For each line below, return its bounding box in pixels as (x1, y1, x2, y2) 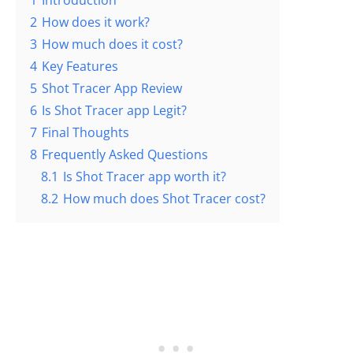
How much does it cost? (42, 35, 183, 54)
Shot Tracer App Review (42, 80, 182, 98)
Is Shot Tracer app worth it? (63, 168, 226, 186)
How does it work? (42, 13, 150, 32)
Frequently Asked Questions (42, 146, 208, 164)
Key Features (42, 58, 118, 76)
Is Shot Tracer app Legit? (42, 102, 187, 120)
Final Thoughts (42, 124, 129, 142)
